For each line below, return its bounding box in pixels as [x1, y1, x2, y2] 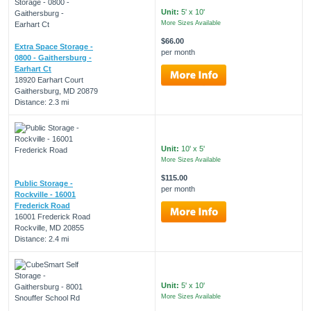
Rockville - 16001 [15, 190, 76, 199]
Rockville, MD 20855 [15, 223, 84, 232]
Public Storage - [15, 178, 73, 187]
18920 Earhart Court [15, 75, 83, 84]
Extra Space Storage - [15, 42, 93, 51]
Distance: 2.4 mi [15, 234, 69, 243]
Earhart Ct [15, 64, 51, 73]
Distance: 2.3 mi [15, 97, 69, 106]
